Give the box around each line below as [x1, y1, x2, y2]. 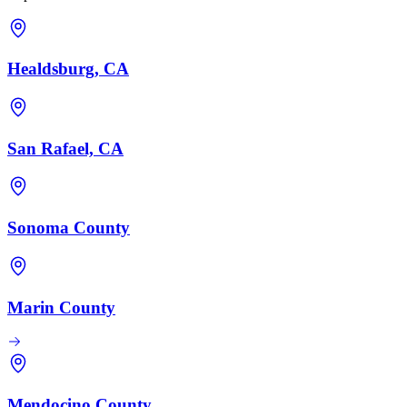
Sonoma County [7, 218, 130, 238]
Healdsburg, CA [7, 59, 129, 79]
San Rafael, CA [7, 138, 124, 158]
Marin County [7, 297, 115, 317]
